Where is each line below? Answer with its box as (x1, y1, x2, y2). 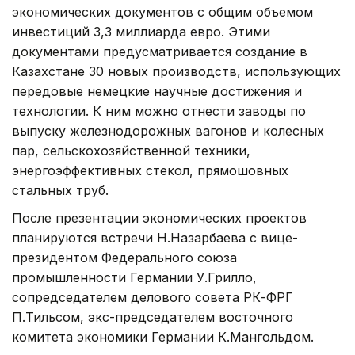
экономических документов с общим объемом (12, 3, 313, 20)
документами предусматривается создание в (12, 43, 307, 59)
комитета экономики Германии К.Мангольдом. (12, 328, 314, 345)
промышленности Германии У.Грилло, (12, 269, 257, 285)
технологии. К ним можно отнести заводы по (12, 102, 306, 119)
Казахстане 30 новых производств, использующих (12, 63, 341, 79)
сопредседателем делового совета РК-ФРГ (12, 288, 293, 305)
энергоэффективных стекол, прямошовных (12, 162, 288, 178)
